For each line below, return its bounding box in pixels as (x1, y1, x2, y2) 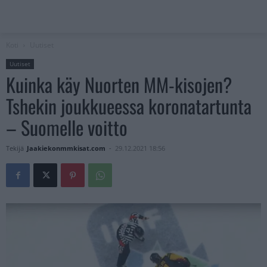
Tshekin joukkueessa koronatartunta (6, 92, 252, 120)
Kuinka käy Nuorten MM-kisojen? (6, 70, 232, 99)
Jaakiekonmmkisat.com (27, 144, 105, 153)
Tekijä (6, 144, 24, 153)
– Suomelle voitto (6, 113, 128, 142)
